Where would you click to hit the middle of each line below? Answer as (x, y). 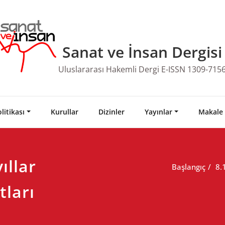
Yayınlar (158, 111)
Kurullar (64, 111)
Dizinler (111, 111)
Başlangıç (189, 166)
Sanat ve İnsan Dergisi (142, 52)
